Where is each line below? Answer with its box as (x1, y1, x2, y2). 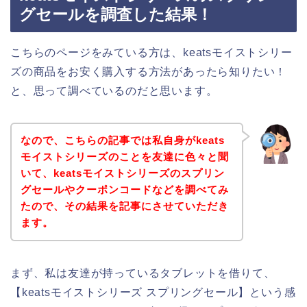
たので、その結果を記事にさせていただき (20, 200, 229, 212)
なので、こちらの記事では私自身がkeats (20, 134, 225, 147)
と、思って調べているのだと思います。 (10, 84, 218, 97)
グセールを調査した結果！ (19, 5, 212, 23)
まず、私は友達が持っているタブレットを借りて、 (10, 267, 275, 280)
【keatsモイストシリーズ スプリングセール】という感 (10, 286, 296, 299)
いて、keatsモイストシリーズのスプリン (20, 167, 225, 180)
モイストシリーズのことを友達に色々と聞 (20, 151, 229, 163)
